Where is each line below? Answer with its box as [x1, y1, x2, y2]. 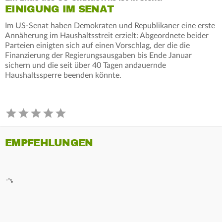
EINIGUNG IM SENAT [5, 2, 114, 15]
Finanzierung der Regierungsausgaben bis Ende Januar [5, 51, 192, 59]
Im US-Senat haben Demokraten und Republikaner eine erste [5, 21, 215, 30]
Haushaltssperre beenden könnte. [5, 71, 121, 79]
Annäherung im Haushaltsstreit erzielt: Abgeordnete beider [5, 31, 209, 40]
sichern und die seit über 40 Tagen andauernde [5, 61, 166, 69]
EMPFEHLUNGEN [5, 136, 93, 149]
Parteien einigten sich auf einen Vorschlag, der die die [5, 41, 190, 50]
